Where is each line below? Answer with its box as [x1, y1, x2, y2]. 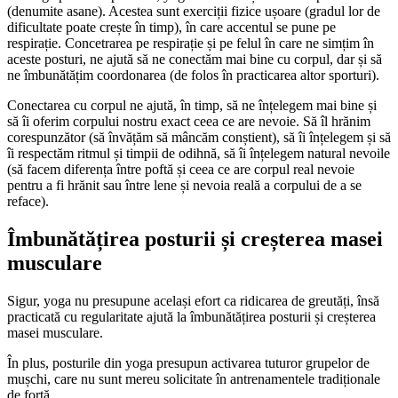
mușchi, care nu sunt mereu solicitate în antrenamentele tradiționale [7, 370, 380, 386]
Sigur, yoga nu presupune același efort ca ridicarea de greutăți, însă [7, 292, 379, 308]
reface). [7, 193, 49, 209]
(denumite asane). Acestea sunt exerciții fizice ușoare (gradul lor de [7, 3, 380, 19]
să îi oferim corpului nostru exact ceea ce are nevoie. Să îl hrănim [7, 113, 370, 129]
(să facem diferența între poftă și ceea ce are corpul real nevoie [7, 161, 354, 177]
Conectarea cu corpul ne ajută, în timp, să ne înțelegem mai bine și [7, 97, 377, 113]
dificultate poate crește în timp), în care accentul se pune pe [7, 19, 336, 35]
